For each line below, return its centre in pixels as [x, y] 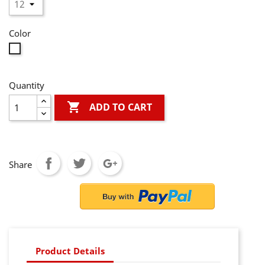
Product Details [70, 251]
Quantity [27, 85]
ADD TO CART [121, 107]
